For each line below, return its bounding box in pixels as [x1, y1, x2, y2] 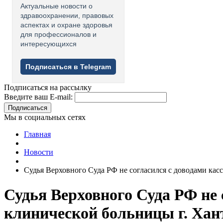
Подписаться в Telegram [25, 63, 111, 71]
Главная [24, 130, 51, 139]
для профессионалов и [20, 30, 97, 39]
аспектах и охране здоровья [20, 21, 112, 29]
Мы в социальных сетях [4, 113, 86, 122]
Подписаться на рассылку [4, 83, 92, 92]
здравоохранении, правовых [20, 11, 113, 20]
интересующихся [20, 40, 77, 48]
